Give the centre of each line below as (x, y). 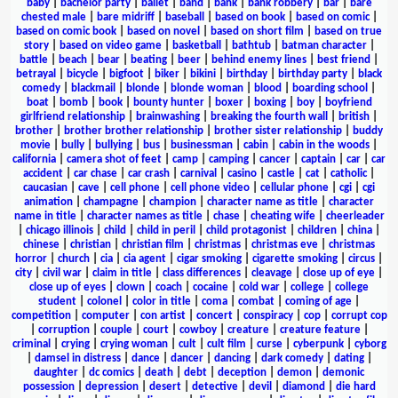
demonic (343, 372)
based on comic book (66, 31)
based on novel (163, 31)
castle (281, 173)
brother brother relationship (134, 131)
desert (165, 386)
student (57, 301)
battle (34, 60)
